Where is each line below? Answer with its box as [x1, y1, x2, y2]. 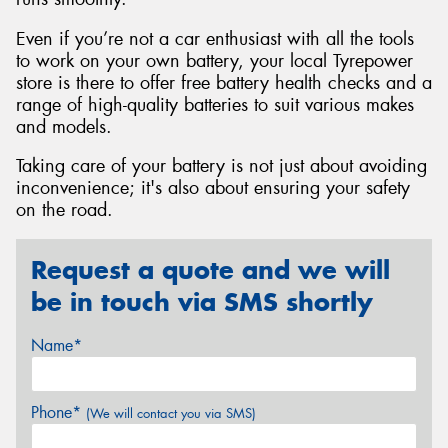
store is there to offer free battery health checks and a [16, 70, 432, 95]
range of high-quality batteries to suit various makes [16, 92, 414, 117]
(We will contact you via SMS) [86, 405, 256, 423]
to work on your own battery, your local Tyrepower [16, 48, 413, 73]
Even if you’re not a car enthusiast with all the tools [16, 26, 414, 51]
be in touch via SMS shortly [31, 285, 373, 318]
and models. [16, 114, 112, 139]
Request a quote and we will [31, 253, 390, 286]
